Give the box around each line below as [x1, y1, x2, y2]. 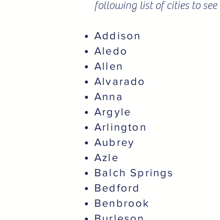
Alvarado [94, 76, 146, 87]
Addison [94, 30, 141, 41]
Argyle [94, 106, 132, 117]
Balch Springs [94, 167, 174, 178]
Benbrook [94, 197, 150, 209]
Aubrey [94, 137, 135, 148]
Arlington [94, 121, 147, 133]
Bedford [94, 182, 140, 193]
